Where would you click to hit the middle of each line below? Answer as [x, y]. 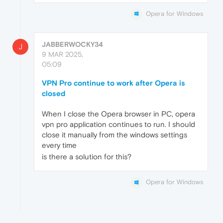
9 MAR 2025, [62, 55]
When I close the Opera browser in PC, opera [118, 114]
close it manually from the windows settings [114, 135]
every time [59, 145]
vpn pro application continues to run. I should [118, 124]
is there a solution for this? [87, 157]
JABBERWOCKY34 [72, 45]
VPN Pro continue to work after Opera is [113, 83]
